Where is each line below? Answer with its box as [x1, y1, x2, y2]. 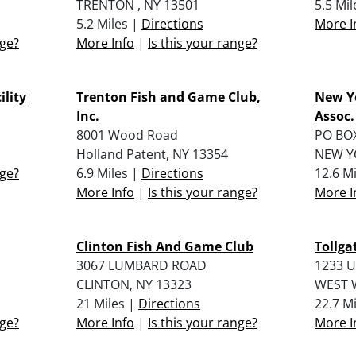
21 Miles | [76, 294, 138, 312]
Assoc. [315, 106, 354, 125]
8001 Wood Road [76, 126, 178, 144]
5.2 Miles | [76, 14, 141, 33]
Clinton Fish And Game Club [76, 237, 253, 255]
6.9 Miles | [76, 164, 141, 182]
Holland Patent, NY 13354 [76, 145, 228, 163]
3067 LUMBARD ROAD [76, 256, 207, 274]
